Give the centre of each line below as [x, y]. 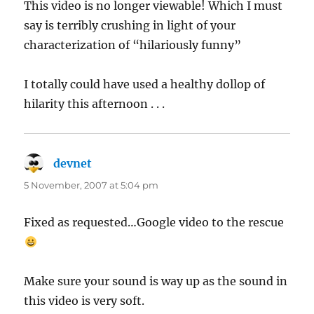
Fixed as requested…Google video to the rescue [154, 223]
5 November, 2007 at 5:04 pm [91, 185]
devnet [73, 164]
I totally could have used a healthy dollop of [145, 84]
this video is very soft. [84, 301]
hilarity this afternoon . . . [95, 104]
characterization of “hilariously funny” [133, 45]
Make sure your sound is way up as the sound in [156, 281]
